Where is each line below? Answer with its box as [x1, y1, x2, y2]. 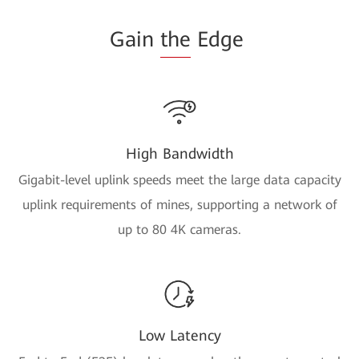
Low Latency [138, 326, 221, 344]
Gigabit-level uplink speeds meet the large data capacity [18, 171, 341, 188]
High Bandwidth [125, 144, 234, 162]
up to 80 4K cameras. [118, 221, 241, 237]
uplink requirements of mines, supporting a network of [22, 196, 337, 212]
